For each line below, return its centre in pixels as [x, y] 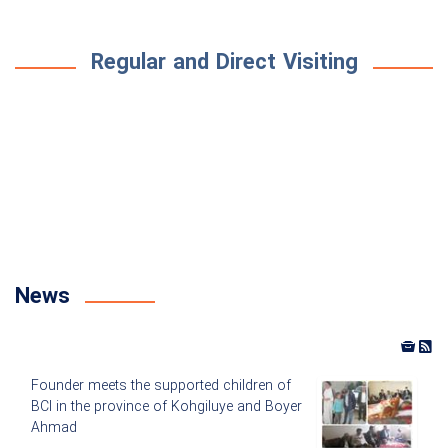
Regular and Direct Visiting [224, 63]
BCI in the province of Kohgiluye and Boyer [166, 407]
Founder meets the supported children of [161, 386]
